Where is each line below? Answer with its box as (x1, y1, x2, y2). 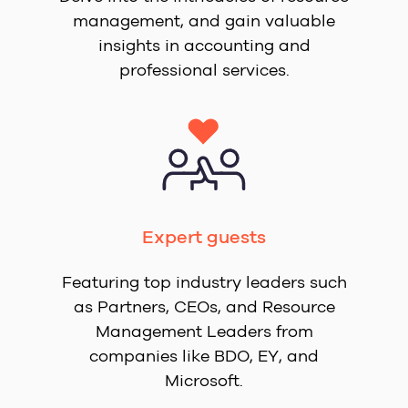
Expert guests (142, 226, 266, 248)
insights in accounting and (97, 35, 311, 56)
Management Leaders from (95, 321, 313, 342)
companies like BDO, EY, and (89, 345, 319, 366)
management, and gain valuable (73, 10, 335, 31)
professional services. (118, 59, 290, 80)
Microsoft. (165, 370, 243, 391)
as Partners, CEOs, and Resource (73, 296, 335, 317)
